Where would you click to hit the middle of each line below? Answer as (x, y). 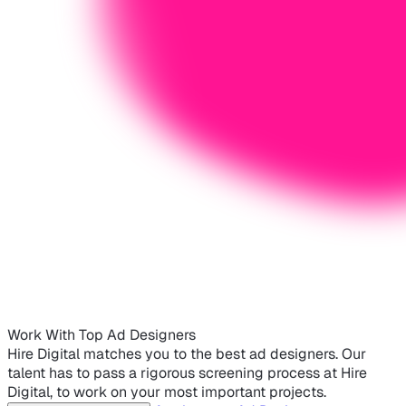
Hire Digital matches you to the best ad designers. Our (187, 354)
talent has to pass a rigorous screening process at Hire (187, 373)
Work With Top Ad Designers (101, 335)
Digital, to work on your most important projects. (167, 392)
